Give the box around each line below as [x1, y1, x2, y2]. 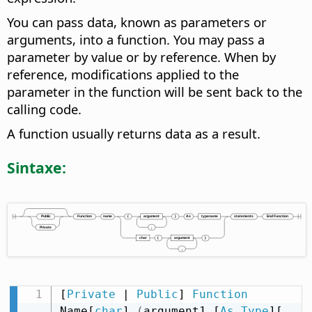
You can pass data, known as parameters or [7, 13, 267, 31]
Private [66, 287, 116, 301]
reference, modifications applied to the [7, 65, 239, 84]
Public [136, 287, 178, 301]
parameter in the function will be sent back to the [7, 83, 302, 101]
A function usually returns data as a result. [7, 125, 260, 143]
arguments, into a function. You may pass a [7, 31, 265, 49]
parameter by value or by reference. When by [7, 48, 276, 66]
